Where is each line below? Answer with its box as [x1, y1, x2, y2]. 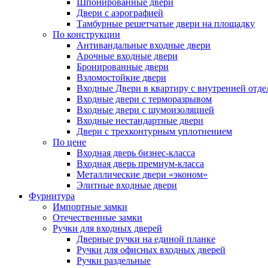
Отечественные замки [53, 212, 142, 223]
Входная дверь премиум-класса [77, 159, 204, 169]
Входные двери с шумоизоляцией [77, 105, 214, 115]
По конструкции [53, 29, 120, 39]
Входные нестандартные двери [77, 115, 203, 126]
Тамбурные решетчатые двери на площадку [77, 19, 255, 29]
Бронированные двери [77, 62, 169, 72]
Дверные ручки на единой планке [77, 234, 215, 244]
